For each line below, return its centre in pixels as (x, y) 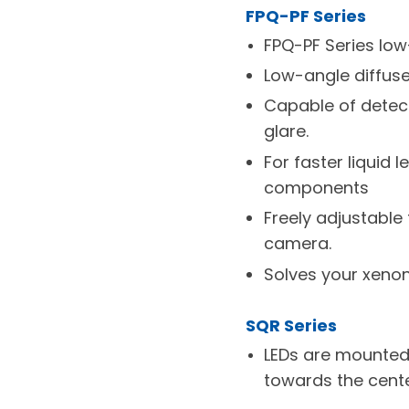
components (316, 187)
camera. (297, 244)
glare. (286, 131)
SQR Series (291, 325)
